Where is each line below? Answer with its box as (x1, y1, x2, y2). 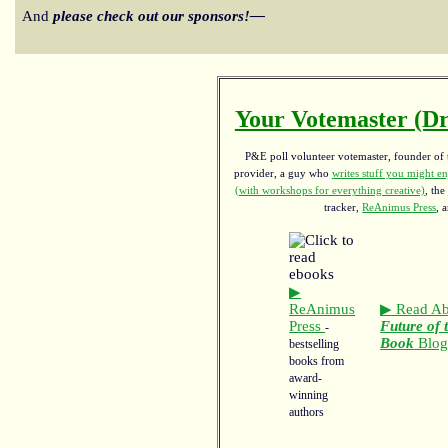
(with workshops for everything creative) (234, 185, 425, 197)
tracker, (324, 202, 363, 214)
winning (289, 389, 329, 403)
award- (289, 372, 323, 386)
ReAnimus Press (362, 202, 437, 214)
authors (289, 406, 325, 420)
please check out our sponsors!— (53, 7, 265, 24)
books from (289, 355, 345, 369)
